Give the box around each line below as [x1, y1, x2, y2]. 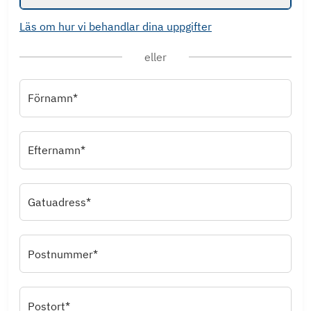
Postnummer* [28, 246, 98, 261]
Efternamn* [28, 143, 85, 158]
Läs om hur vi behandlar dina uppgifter [19, 19, 212, 33]
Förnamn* [28, 91, 78, 106]
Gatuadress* [28, 194, 91, 209]
